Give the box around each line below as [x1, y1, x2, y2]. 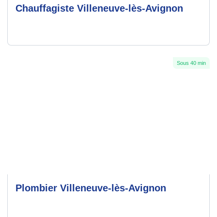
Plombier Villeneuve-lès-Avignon [15, 183, 166, 194]
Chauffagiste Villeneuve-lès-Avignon [15, 3, 183, 14]
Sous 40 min [177, 60, 206, 66]
